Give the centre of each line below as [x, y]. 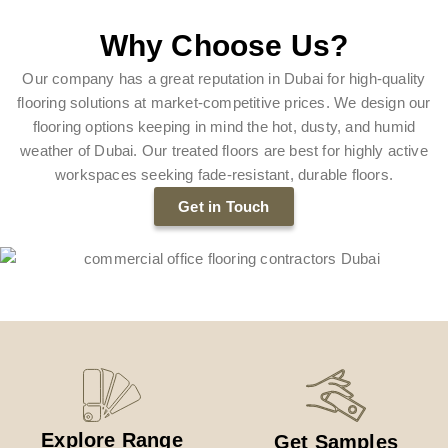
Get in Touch [224, 206]
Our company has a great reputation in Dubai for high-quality [224, 78]
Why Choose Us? [224, 45]
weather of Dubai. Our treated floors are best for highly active [224, 150]
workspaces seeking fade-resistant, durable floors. [223, 174]
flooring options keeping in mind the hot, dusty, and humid [224, 126]
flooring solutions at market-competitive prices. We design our [224, 102]
